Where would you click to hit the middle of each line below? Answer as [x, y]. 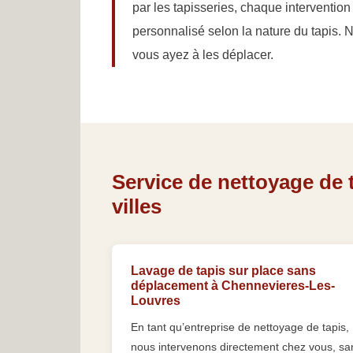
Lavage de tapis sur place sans [223, 271]
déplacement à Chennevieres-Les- [233, 286]
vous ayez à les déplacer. [203, 55]
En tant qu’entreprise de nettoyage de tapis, [240, 327]
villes [137, 207]
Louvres [156, 301]
